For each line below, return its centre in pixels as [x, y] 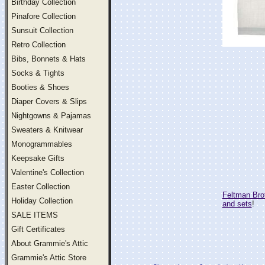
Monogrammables [42, 144]
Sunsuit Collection [42, 30]
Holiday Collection [42, 201]
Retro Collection [38, 45]
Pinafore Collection [43, 16]
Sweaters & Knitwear [47, 130]
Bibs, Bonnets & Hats [49, 59]
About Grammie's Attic [50, 243]
